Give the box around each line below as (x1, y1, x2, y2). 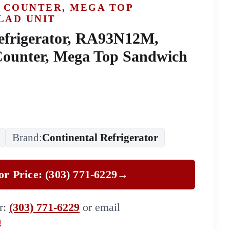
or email (80, 201, 121, 214)
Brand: (12, 131, 43, 144)
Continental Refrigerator (42, 131, 159, 144)
